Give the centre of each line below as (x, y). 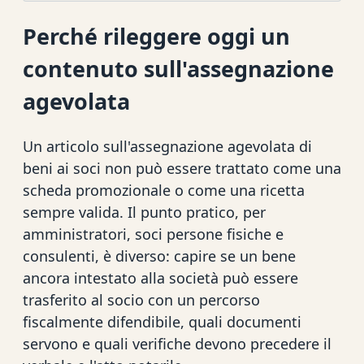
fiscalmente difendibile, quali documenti (162, 322)
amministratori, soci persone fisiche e (153, 234)
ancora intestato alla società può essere (160, 278)
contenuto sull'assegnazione (178, 68)
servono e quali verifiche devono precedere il (177, 344)
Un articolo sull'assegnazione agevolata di (167, 147)
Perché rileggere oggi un (156, 36)
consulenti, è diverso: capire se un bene (159, 256)
